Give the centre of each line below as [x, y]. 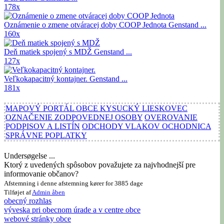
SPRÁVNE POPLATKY [46, 135]
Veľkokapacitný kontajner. [47, 78]
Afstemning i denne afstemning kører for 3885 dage [73, 183]
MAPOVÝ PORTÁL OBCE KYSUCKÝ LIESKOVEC [96, 108]
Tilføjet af [18, 192]
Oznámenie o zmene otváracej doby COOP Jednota [86, 24]
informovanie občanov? [41, 173]
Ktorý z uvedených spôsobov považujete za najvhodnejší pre [100, 164]
